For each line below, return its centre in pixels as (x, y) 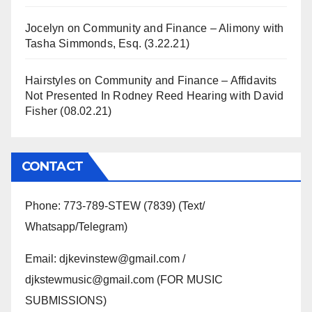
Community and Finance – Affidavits (186, 80)
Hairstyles (50, 80)
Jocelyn (45, 28)
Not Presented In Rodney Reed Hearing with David (155, 96)
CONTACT (52, 166)
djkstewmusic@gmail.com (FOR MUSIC (124, 280)
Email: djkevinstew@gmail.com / (105, 259)
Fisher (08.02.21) (69, 111)
